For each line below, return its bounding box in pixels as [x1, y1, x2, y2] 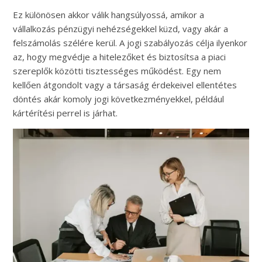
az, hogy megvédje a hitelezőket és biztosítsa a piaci [13, 51, 226, 63]
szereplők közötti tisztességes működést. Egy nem [13, 65, 222, 77]
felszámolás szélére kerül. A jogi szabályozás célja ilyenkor [13, 37, 248, 49]
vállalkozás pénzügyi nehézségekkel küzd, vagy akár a [13, 23, 229, 35]
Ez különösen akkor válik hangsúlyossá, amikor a [13, 9, 205, 20]
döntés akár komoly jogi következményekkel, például [13, 93, 225, 105]
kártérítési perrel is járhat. [13, 107, 118, 119]
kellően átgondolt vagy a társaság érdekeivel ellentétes [13, 79, 237, 91]
